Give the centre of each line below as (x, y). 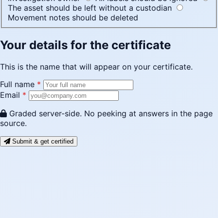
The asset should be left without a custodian (90, 8)
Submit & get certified (42, 141)
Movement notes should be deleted (73, 17)
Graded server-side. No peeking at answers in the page (110, 113)
